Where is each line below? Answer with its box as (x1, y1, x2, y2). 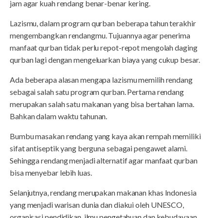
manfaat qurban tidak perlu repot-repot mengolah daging (10, 42, 198, 52)
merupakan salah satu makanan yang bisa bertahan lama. (10, 99, 194, 109)
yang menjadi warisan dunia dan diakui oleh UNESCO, (10, 200, 184, 209)
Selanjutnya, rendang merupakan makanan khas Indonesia (10, 187, 197, 197)
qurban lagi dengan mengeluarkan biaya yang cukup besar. (10, 54, 200, 64)
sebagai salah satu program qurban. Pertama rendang (10, 87, 184, 96)
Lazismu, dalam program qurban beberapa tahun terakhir (10, 18, 196, 28)
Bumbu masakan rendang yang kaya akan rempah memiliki (10, 131, 201, 141)
